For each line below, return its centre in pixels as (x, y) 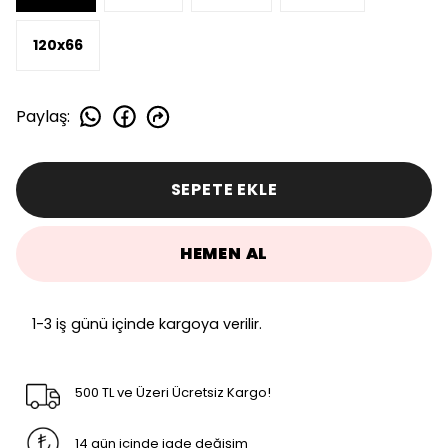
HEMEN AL (224, 254)
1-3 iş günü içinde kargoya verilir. (147, 324)
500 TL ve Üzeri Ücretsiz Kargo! (173, 393)
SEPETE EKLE (224, 190)
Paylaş (41, 116)
